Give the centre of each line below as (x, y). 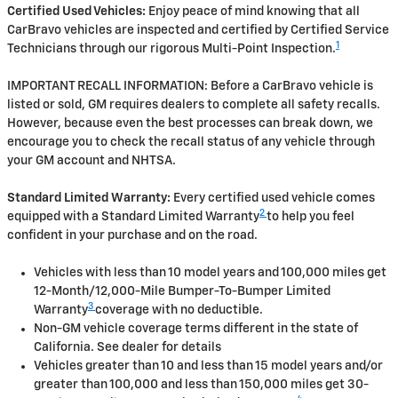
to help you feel (310, 217)
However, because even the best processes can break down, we (190, 124)
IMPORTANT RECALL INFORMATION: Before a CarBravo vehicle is (190, 87)
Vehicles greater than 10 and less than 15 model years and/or (208, 366)
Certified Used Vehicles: (76, 12)
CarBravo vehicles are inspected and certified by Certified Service (198, 31)
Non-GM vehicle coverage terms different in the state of (196, 329)
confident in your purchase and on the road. (132, 236)
